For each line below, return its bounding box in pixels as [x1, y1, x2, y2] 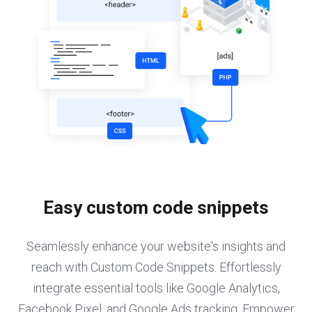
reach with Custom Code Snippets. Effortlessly [31, 260, 281, 275]
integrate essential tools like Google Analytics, [32, 281, 280, 296]
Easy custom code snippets [43, 197, 269, 219]
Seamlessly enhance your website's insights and [26, 239, 286, 254]
